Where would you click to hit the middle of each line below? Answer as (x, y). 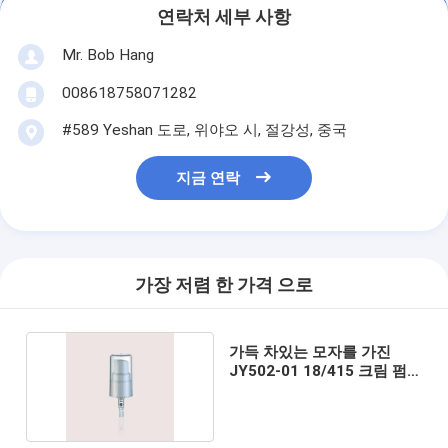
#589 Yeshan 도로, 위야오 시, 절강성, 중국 (204, 129)
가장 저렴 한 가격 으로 (224, 285)
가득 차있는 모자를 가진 (310, 351)
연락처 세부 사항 (224, 17)
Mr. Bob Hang (107, 54)
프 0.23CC (265, 389)
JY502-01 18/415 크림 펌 (318, 370)
